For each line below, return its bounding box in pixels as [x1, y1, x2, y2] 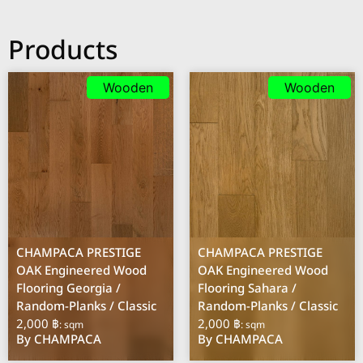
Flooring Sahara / [198, 279, 297, 298]
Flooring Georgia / [16, 279, 122, 298]
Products [8, 31, 117, 70]
